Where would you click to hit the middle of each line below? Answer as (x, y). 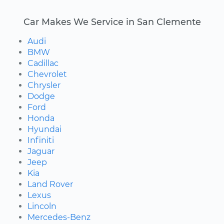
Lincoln (42, 206)
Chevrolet (47, 74)
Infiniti (41, 140)
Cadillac (43, 63)
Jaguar (41, 151)
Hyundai (44, 129)
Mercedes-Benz (59, 217)
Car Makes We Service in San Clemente (112, 22)
